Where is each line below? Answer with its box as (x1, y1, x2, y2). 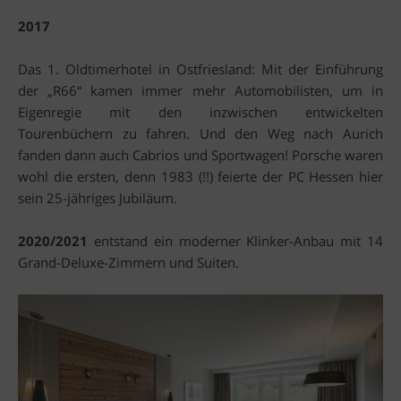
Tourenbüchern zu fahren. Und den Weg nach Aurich (18, 124, 383, 143)
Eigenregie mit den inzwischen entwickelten (18, 103, 383, 122)
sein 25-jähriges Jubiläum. (18, 189, 177, 208)
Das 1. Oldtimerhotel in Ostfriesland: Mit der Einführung (18, 60, 383, 79)
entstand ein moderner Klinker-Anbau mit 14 (88, 232, 383, 251)
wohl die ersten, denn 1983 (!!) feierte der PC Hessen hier (18, 167, 383, 186)
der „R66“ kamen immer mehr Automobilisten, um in (18, 81, 383, 100)
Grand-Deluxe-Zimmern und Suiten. (18, 253, 239, 272)
